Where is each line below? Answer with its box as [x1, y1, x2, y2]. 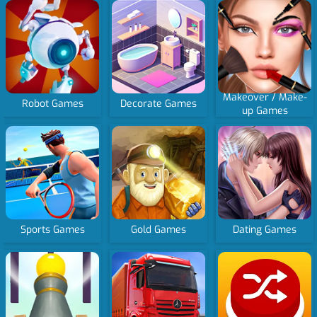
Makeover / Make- [222, 90, 307, 104]
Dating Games [233, 223, 297, 237]
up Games [241, 103, 288, 117]
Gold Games [131, 223, 187, 237]
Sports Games [20, 223, 85, 237]
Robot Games [21, 97, 83, 111]
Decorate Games [120, 97, 197, 111]
